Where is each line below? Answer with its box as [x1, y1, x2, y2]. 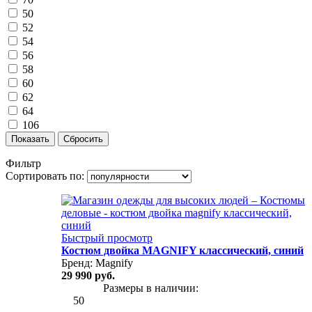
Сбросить [63, 133, 103, 144]
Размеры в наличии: [103, 281, 198, 294]
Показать [11, 133, 49, 144]
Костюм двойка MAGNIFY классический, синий [61, 244, 304, 256]
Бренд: [61, 256, 93, 269]
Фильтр [6, 157, 41, 169]
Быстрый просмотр [61, 231, 153, 244]
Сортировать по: [6, 169, 84, 182]
